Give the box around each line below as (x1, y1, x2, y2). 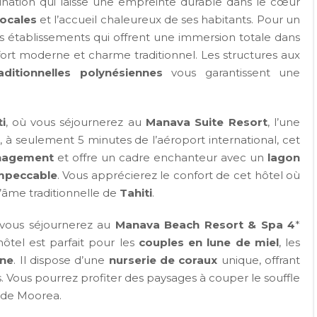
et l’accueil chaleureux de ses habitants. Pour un (36, 13, 301, 27)
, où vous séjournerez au (5, 115, 146, 129)
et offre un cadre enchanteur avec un (53, 151, 267, 165)
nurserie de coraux (108, 253, 218, 267)
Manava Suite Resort (146, 115, 267, 129)
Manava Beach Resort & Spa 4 (115, 218, 295, 232)
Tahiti (120, 186, 152, 200)
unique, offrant (217, 253, 301, 267)
